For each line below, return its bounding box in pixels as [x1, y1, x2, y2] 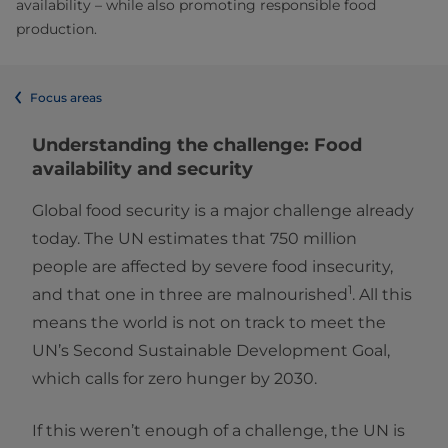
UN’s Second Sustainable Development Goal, [32, 340, 390, 360]
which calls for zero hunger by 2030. [32, 368, 317, 388]
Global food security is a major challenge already [32, 200, 414, 220]
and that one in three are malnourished [32, 284, 348, 304]
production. [16, 19, 97, 38]
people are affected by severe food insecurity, [32, 256, 393, 276]
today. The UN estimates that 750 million [32, 228, 357, 248]
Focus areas [30, 89, 102, 105]
